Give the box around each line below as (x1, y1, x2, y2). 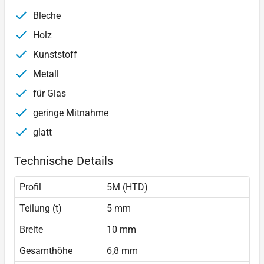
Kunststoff (31, 49, 77, 61)
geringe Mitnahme (31, 107, 108, 119)
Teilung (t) (19, 203, 62, 214)
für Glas (31, 88, 66, 100)
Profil (19, 181, 41, 193)
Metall (31, 68, 59, 80)
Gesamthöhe (19, 245, 72, 257)
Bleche (31, 10, 61, 22)
